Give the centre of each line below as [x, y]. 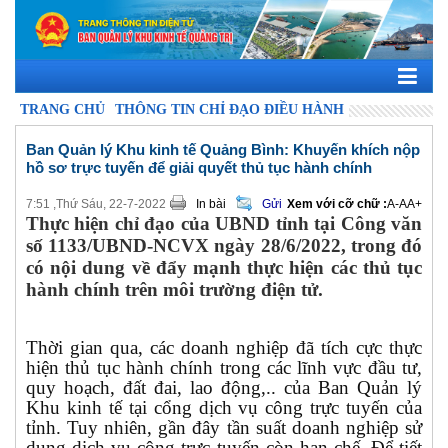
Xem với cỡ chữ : [337, 203]
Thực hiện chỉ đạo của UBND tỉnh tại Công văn [224, 223]
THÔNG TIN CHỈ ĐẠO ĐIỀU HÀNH [229, 109]
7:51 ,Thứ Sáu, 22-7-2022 [96, 203]
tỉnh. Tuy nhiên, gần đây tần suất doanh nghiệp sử [224, 427]
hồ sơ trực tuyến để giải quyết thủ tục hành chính [199, 167]
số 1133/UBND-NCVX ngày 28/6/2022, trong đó [224, 245]
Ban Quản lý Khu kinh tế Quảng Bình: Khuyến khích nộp [223, 149]
